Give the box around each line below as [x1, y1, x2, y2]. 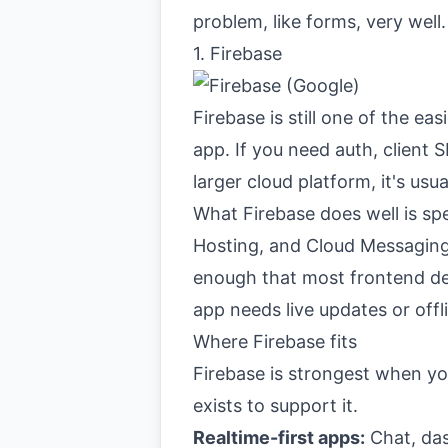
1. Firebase [193, 43, 282, 64]
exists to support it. [193, 395, 358, 416]
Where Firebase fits [193, 331, 357, 352]
